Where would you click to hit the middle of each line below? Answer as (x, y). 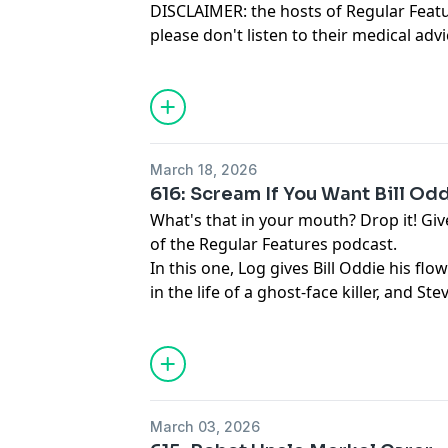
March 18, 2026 (204, 169)
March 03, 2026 (205, 426)
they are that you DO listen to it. (271, 59)
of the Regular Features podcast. (274, 244)
